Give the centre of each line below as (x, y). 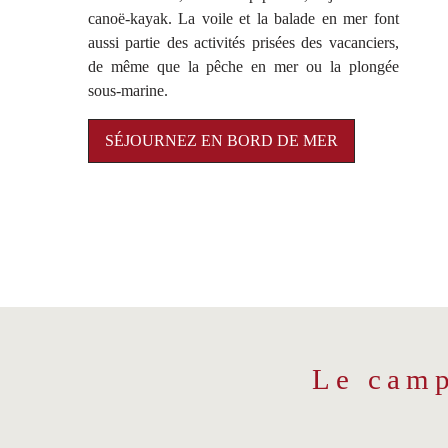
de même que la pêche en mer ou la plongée (243, 67)
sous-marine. (128, 91)
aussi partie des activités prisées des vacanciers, (243, 43)
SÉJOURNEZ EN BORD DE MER (221, 141)
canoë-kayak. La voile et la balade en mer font (243, 19)
